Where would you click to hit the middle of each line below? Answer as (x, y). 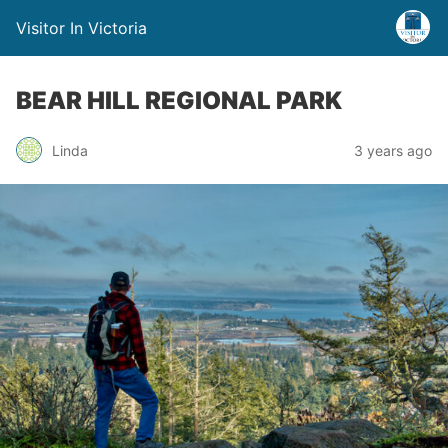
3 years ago (393, 150)
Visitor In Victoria (81, 28)
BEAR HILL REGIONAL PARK (179, 100)
